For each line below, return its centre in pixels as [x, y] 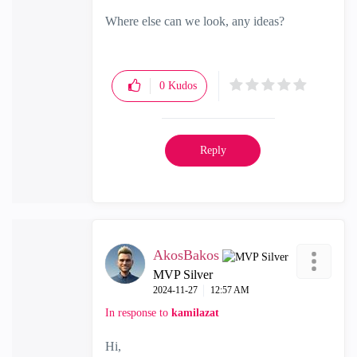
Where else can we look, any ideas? [195, 21]
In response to [138, 313]
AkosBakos [186, 255]
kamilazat [195, 313]
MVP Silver [183, 275]
